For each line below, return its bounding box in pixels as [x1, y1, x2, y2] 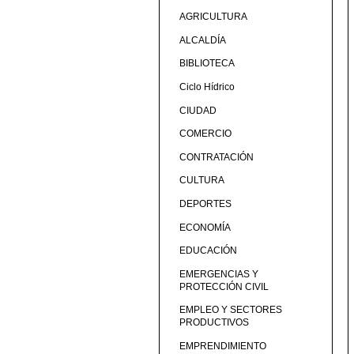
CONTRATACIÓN [179, 151, 254, 163]
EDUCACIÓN [179, 245, 237, 257]
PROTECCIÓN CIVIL [179, 281, 269, 292]
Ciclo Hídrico [179, 81, 235, 92]
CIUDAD [179, 104, 217, 116]
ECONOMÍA [179, 221, 231, 233]
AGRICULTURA [179, 11, 247, 23]
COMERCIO [179, 128, 232, 140]
